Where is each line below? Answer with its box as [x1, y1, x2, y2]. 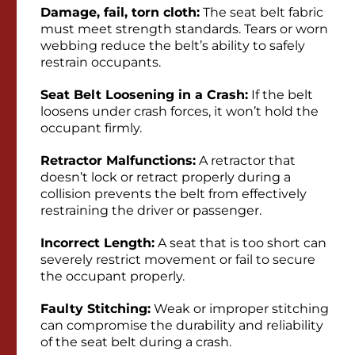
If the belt [248, 87, 313, 103]
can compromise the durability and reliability [40, 318, 323, 334]
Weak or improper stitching [151, 301, 329, 317]
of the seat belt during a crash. [40, 334, 231, 350]
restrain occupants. [40, 55, 161, 71]
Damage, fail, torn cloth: [40, 5, 200, 21]
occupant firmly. [40, 120, 142, 136]
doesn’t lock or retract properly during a [40, 170, 291, 185]
